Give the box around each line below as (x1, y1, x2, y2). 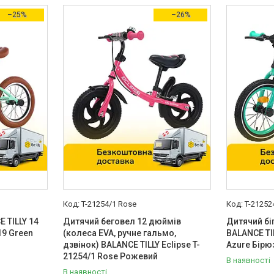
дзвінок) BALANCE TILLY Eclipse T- (62, 240, 200, 250)
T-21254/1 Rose (81, 199, 136, 209)
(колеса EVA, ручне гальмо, (62, 228, 176, 238)
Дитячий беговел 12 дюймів (62, 217, 181, 226)
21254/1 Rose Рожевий (62, 251, 158, 261)
